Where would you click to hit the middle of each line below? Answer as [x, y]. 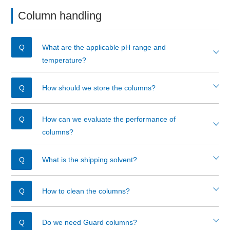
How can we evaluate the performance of [109, 119]
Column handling [60, 16]
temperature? [64, 60]
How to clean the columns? [86, 191]
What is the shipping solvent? [90, 160]
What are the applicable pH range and [104, 47]
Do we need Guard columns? [90, 222]
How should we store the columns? [99, 88]
